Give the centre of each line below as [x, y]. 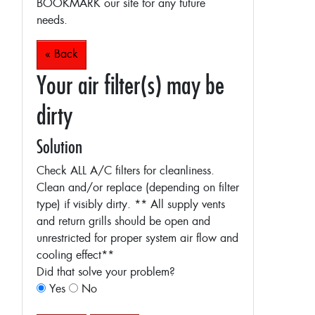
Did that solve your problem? [106, 272]
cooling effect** [75, 256]
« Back [62, 54]
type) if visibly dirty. [85, 205]
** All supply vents [180, 205]
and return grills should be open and [123, 222]
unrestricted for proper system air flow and [137, 239]
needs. [52, 21]
